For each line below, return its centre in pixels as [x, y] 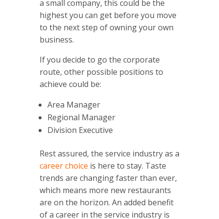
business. [56, 39]
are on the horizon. [76, 202]
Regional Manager [81, 117]
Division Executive [80, 130]
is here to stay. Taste [127, 165]
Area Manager [74, 104]
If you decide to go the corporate [99, 59]
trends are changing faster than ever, [108, 178]
